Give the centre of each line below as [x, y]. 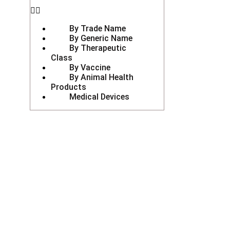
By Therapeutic [98, 48]
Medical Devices [99, 97]
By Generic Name [101, 38]
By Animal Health [101, 77]
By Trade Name [98, 28]
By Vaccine [90, 68]
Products [69, 87]
